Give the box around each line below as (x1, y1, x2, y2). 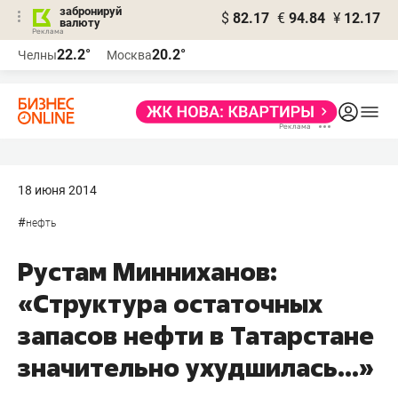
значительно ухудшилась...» (18, 351, 374, 384)
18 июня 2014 (18, 183, 97, 197)
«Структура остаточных (18, 287, 322, 320)
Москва (107, 48, 152, 62)
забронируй (60, 4, 122, 18)
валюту (60, 16, 100, 29)
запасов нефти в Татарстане (18, 319, 374, 352)
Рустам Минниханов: (18, 255, 277, 288)
